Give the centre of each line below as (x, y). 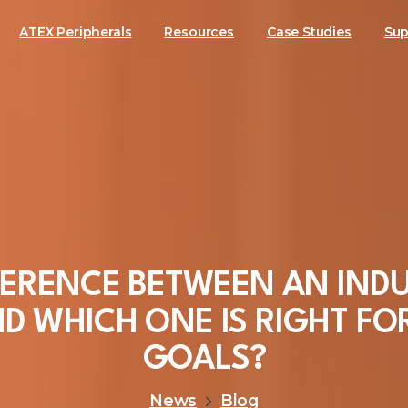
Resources (199, 31)
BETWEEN (201, 287)
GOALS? (204, 361)
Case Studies (309, 31)
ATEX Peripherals (76, 31)
